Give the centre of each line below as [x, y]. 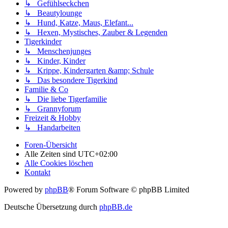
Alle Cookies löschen [59, 163]
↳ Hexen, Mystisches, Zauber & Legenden [96, 32]
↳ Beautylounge [53, 13]
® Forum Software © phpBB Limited [129, 189]
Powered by [24, 189]
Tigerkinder [43, 41]
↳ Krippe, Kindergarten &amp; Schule [89, 70]
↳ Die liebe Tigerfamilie [66, 99]
